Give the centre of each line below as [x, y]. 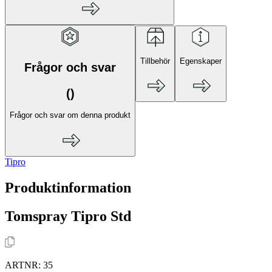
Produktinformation [68, 187]
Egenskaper [201, 61]
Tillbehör [155, 61]
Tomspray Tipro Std [68, 216]
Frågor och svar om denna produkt [70, 115]
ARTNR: [24, 265]
